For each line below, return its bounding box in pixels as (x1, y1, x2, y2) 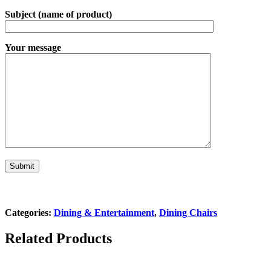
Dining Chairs (159, 207, 217, 218)
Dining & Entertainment (54, 207, 154, 218)
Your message (5, 42, 61, 53)
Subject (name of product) (5, 9, 112, 20)
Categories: (5, 207, 54, 218)
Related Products (5, 230, 112, 247)
